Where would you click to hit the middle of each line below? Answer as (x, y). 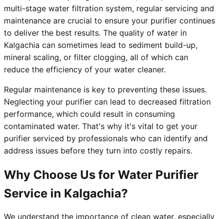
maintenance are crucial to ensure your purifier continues (109, 21)
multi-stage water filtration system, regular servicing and (109, 9)
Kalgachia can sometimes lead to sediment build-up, (101, 45)
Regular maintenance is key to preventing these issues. (105, 90)
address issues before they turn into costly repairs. (98, 151)
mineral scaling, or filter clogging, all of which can (96, 57)
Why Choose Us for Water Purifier (101, 175)
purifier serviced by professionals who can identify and (106, 139)
